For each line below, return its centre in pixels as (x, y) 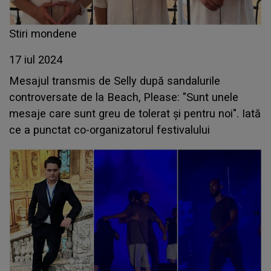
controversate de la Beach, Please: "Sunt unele (124, 97)
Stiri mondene (43, 34)
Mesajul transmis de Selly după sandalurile (115, 81)
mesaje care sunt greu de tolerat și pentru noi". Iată (135, 114)
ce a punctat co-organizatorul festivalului (109, 130)
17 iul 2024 (36, 60)
